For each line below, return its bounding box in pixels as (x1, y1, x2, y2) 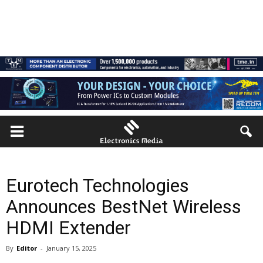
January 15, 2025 (46, 244, 96, 252)
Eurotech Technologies (6, 174, 189, 197)
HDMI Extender (6, 217, 131, 239)
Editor (16, 244, 37, 252)
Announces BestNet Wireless (6, 195, 241, 218)
